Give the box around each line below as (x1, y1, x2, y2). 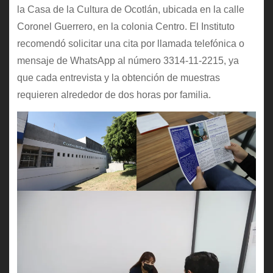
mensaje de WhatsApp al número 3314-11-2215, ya (16, 55, 239, 66)
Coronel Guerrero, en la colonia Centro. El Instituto (16, 21, 235, 32)
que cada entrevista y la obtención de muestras (16, 72, 220, 83)
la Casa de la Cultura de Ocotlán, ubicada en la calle (16, 4, 244, 15)
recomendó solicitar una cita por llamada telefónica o (16, 38, 244, 49)
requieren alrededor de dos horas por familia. (16, 89, 211, 100)
